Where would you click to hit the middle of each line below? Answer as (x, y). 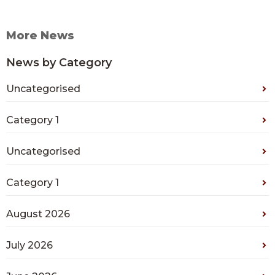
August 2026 (38, 214)
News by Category (59, 63)
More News (40, 36)
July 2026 (29, 246)
